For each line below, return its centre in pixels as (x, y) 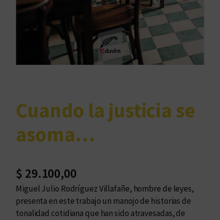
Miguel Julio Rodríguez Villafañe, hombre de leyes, (105, 188)
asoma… (55, 134)
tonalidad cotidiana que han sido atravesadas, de (101, 213)
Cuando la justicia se (106, 110)
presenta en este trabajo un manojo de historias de (103, 201)
